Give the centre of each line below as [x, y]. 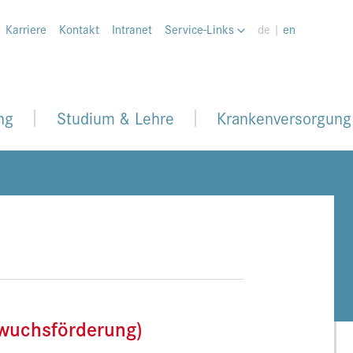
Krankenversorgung [284, 118]
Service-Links [201, 29]
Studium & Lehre [115, 118]
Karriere [26, 29]
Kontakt [79, 29]
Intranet [132, 29]
